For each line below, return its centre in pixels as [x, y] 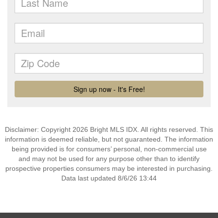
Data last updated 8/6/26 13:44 [109, 178]
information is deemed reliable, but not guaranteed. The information [109, 139]
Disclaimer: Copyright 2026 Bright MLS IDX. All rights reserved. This [109, 129]
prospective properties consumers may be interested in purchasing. [109, 168]
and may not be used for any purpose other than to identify [109, 159]
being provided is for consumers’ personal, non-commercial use [109, 149]
